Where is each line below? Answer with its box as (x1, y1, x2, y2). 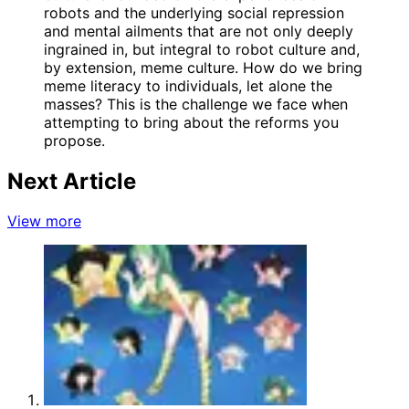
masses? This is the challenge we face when (44, 94, 348, 113)
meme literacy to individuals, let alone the (44, 76, 332, 95)
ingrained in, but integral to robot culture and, (44, 39, 360, 58)
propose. (44, 131, 105, 150)
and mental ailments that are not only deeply (44, 21, 353, 40)
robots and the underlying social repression (44, 3, 344, 22)
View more (7, 212, 81, 231)
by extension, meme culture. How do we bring (44, 58, 362, 77)
